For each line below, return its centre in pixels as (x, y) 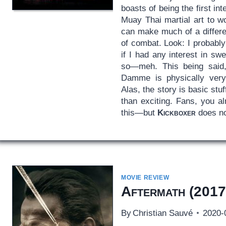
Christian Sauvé (163, 213)
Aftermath (153, 191)
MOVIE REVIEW (145, 177)
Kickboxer (176, 112)
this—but (139, 112)
